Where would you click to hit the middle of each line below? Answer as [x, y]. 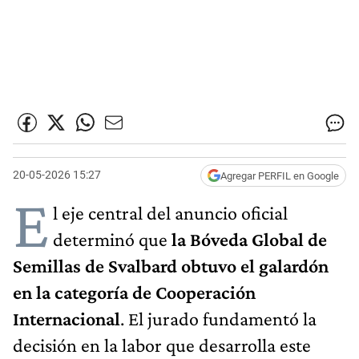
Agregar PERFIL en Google [280, 175]
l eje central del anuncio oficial [170, 212]
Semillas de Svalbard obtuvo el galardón [171, 265]
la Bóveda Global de [249, 239]
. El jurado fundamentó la [218, 318]
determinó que [112, 239]
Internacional [67, 318]
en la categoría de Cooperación [134, 292]
